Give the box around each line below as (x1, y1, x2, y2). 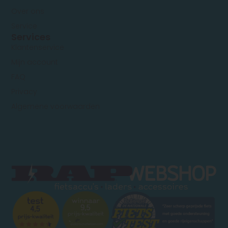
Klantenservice (11, 42, 65, 53)
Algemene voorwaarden (11, 101, 100, 112)
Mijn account (11, 57, 59, 68)
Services (11, 31, 51, 44)
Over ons (11, 6, 45, 17)
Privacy (11, 87, 38, 97)
